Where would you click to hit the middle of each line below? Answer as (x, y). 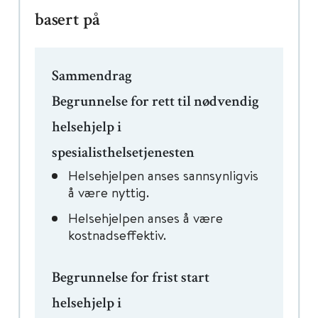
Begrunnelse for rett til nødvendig (155, 103)
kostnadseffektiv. (117, 235)
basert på (67, 21)
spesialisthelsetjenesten (123, 154)
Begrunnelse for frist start (131, 279)
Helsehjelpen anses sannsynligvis (163, 175)
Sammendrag (92, 77)
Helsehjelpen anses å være (146, 218)
